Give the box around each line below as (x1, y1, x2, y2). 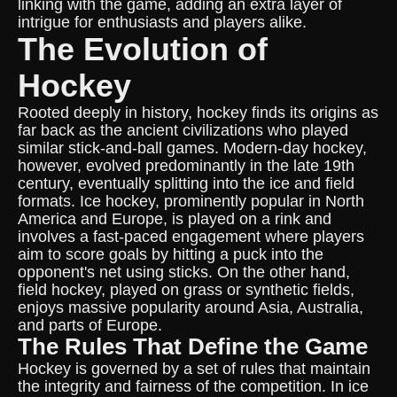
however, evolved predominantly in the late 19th (18, 157, 354, 175)
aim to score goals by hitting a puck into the (18, 245, 323, 263)
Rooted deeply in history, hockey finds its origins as (18, 104, 378, 121)
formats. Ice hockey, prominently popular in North (18, 192, 364, 210)
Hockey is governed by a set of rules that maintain (18, 360, 370, 378)
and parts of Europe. (18, 316, 162, 334)
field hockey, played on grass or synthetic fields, (18, 281, 354, 299)
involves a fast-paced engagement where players (18, 228, 364, 245)
